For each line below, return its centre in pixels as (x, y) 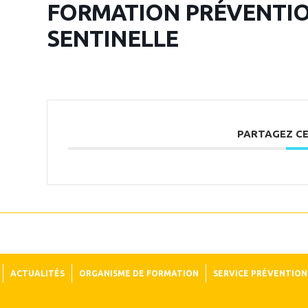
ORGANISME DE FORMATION (139, 273)
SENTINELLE (112, 38)
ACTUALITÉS (37, 273)
